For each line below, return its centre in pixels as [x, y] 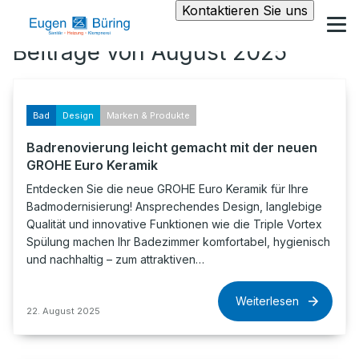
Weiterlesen [267, 301]
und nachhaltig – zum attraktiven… [115, 259]
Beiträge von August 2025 [150, 52]
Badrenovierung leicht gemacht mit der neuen [172, 147]
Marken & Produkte [148, 115]
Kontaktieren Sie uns [245, 10]
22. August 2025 [63, 311]
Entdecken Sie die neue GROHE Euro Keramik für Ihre [167, 189]
